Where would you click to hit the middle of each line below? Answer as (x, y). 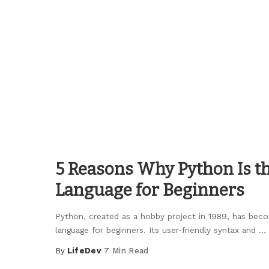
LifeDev (84, 251)
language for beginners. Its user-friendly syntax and (157, 230)
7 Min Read (126, 251)
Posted (71, 256)
